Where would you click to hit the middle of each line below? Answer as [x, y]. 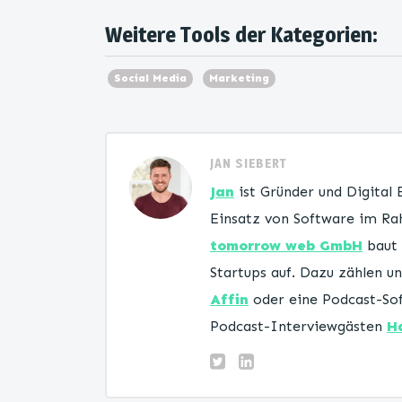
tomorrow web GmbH [286, 245]
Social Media [150, 78]
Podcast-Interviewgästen [298, 326]
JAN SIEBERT [249, 163]
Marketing [239, 78]
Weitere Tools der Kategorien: [241, 35]
